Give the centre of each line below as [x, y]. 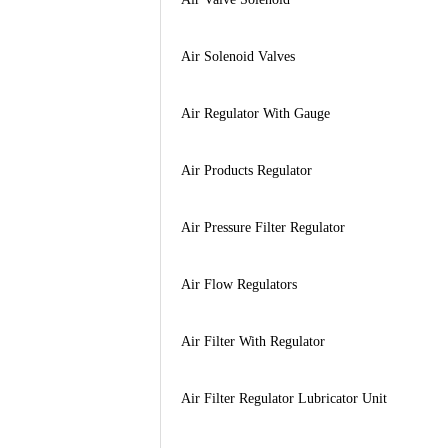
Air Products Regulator [246, 170]
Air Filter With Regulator [252, 341]
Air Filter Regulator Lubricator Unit [283, 398]
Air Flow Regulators [238, 284]
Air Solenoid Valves [237, 56]
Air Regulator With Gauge [255, 113]
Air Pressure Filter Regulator [262, 227]
